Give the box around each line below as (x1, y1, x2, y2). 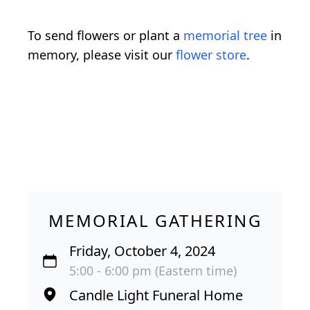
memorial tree (183, 27, 267, 44)
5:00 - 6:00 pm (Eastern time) (69, 262, 237, 280)
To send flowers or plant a (28, 27, 183, 44)
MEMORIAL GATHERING (48, 209, 262, 232)
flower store (176, 46, 246, 64)
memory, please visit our (28, 46, 176, 64)
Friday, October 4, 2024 (69, 241, 215, 261)
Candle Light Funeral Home (69, 286, 243, 305)
